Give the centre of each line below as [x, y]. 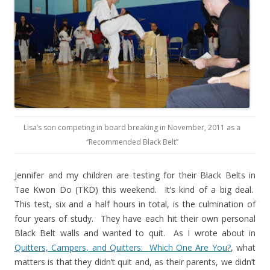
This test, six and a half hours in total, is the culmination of [135, 204]
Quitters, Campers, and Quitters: [79, 247]
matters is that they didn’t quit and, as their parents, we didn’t [135, 262]
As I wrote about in [215, 233]
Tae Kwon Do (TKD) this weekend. [86, 190]
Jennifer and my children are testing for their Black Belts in [135, 175]
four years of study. [54, 218]
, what [243, 247]
